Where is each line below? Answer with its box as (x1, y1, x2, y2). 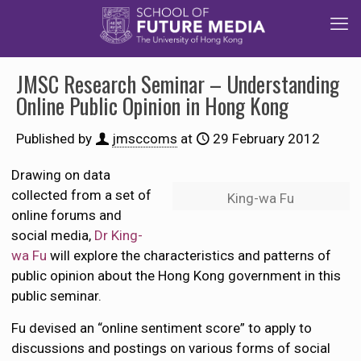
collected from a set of (11, 187, 152, 203)
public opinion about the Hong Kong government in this (11, 268, 342, 284)
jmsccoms (112, 131, 177, 147)
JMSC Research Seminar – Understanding (16, 68, 339, 100)
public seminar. (11, 288, 102, 304)
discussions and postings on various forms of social (11, 340, 331, 356)
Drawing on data (11, 167, 111, 183)
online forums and (11, 207, 122, 223)
